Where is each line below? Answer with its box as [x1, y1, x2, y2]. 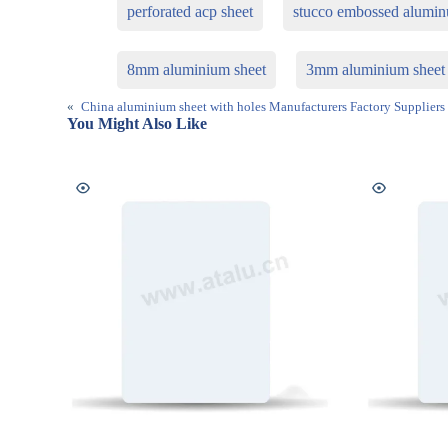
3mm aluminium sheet [306, 61, 446, 79]
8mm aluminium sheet [127, 61, 267, 79]
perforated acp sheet [127, 3, 254, 21]
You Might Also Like [67, 115, 208, 133]
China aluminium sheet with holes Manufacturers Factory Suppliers [81, 99, 446, 115]
